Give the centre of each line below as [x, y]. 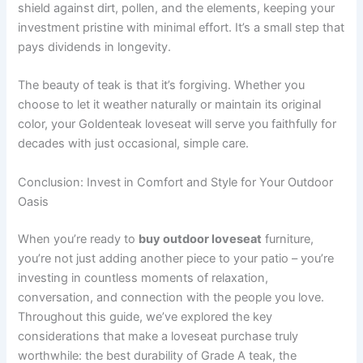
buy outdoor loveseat [201, 239]
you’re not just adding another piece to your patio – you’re [176, 258]
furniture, [288, 239]
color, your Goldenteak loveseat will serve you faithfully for [177, 124]
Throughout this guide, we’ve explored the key [145, 316]
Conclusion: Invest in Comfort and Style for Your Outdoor [176, 182]
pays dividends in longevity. [95, 47]
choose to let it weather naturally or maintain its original [170, 105]
